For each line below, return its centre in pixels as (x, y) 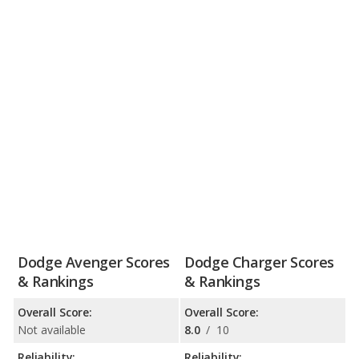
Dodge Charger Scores (259, 262)
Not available (52, 330)
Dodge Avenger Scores (94, 262)
